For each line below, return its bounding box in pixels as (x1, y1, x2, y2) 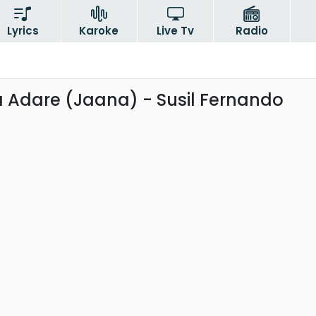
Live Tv (157, 23, 195, 38)
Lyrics (6, 23, 39, 38)
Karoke (79, 23, 119, 38)
